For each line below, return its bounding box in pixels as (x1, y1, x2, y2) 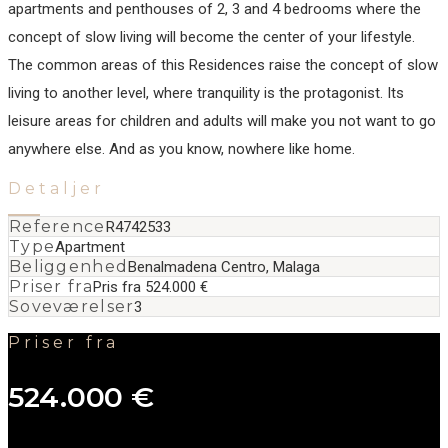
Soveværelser (9, 297, 135, 316)
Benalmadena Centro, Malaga (128, 258, 321, 276)
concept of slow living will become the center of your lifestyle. (8, 28, 415, 46)
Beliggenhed (9, 257, 129, 276)
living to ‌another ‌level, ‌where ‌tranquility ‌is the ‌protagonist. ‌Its (8, 84, 404, 102)
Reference (9, 217, 106, 236)
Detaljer (8, 179, 105, 198)
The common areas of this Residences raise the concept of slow (8, 56, 438, 74)
